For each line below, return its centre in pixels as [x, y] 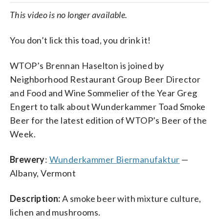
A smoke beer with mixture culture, [131, 198]
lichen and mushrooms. [55, 212]
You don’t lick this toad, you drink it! [80, 40]
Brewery [27, 159]
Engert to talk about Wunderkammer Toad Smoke [108, 106]
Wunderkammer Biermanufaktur [114, 159]
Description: [35, 198]
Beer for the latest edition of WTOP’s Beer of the [109, 120]
